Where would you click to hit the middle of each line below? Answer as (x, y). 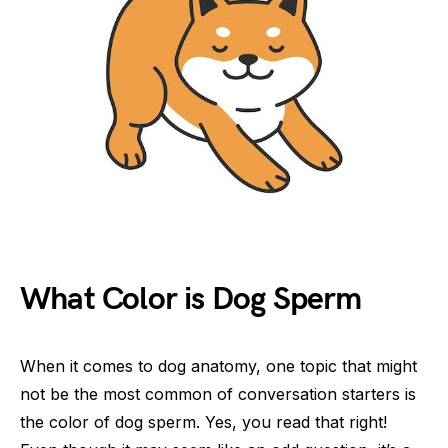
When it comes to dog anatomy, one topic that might (218, 366)
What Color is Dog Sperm (191, 299)
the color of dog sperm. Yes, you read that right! (203, 422)
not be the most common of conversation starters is (218, 394)
